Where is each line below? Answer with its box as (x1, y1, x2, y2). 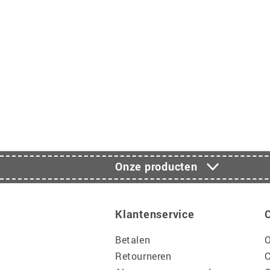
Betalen (115, 233, 151, 246)
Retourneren (115, 250, 172, 262)
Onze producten (115, 159, 198, 174)
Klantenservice (115, 207, 195, 221)
